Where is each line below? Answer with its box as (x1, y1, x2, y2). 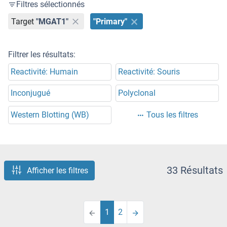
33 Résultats (167, 164, 223, 177)
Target (11, 16, 34, 26)
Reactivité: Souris (118, 67, 180, 77)
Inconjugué (11, 88, 50, 98)
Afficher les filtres (27, 165, 88, 175)
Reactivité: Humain (11, 67, 78, 77)
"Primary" (93, 16, 128, 26)
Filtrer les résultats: (8, 50, 75, 60)
